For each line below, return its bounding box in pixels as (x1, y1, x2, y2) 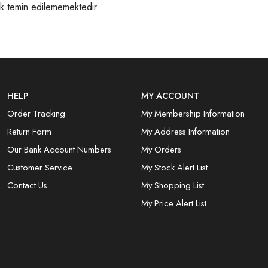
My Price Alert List (141, 196, 206, 210)
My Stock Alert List (141, 160, 208, 174)
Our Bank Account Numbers (7, 142, 111, 156)
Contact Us (7, 178, 47, 192)
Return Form (7, 124, 51, 138)
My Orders (141, 142, 181, 156)
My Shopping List (141, 178, 204, 192)
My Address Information (141, 124, 230, 138)
